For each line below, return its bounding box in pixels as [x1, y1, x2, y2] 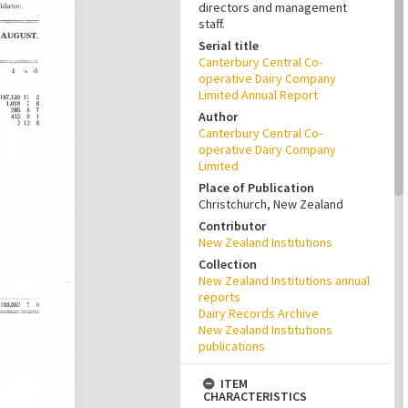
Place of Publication [199, 179, 314, 196]
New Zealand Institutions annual [199, 272, 370, 289]
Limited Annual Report [199, 87, 318, 103]
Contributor [199, 218, 266, 234]
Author [199, 108, 238, 125]
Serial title [199, 37, 259, 54]
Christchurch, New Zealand [199, 196, 343, 212]
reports [199, 289, 240, 305]
